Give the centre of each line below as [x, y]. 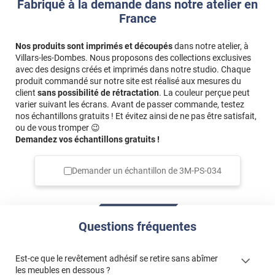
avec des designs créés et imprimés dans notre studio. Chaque [133, 69]
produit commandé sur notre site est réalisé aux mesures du [128, 81]
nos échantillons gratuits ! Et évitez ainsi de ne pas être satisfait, [136, 116]
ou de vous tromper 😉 [58, 127]
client [26, 92]
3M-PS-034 [200, 171]
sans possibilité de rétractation [98, 92]
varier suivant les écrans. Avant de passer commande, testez [130, 104]
